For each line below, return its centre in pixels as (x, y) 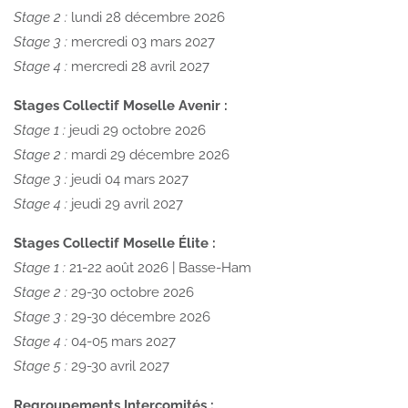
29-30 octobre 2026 (131, 292)
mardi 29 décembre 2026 (148, 154)
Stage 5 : (41, 366)
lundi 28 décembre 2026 (146, 17)
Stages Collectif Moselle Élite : (115, 243)
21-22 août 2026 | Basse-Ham (158, 267)
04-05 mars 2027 (122, 341)
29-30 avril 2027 (118, 366)
